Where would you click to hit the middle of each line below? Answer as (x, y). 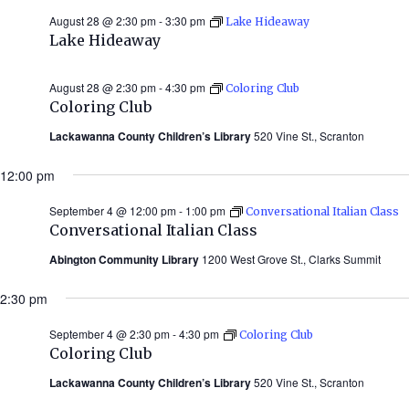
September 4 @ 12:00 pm (113, 210)
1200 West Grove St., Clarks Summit (291, 258)
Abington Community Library (126, 259)
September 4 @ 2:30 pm (110, 333)
